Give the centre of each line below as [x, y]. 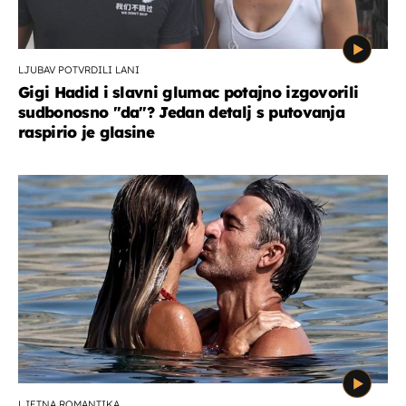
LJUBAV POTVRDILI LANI [79, 70]
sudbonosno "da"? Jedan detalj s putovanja [182, 112]
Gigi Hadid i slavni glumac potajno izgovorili [188, 92]
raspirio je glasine [87, 132]
